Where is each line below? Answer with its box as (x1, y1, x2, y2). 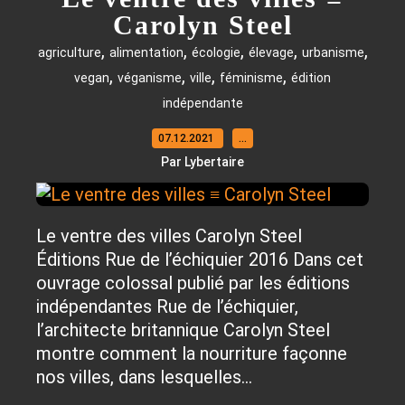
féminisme (220, 71, 283, 85)
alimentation (108, 45, 184, 60)
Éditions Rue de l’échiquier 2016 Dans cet (36, 249, 363, 270)
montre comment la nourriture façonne (36, 343, 347, 364)
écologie (191, 45, 240, 60)
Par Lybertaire (161, 155, 244, 169)
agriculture (37, 45, 101, 60)
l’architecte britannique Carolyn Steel (36, 319, 330, 341)
